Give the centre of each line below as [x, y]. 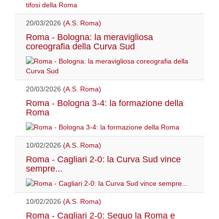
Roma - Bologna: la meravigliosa [89, 37]
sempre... [44, 168]
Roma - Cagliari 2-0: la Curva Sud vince [103, 159]
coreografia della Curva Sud [80, 46]
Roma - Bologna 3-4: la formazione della [105, 103]
